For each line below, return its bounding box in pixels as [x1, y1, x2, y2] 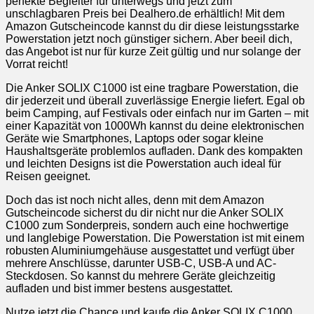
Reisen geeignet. [6, 170, 90, 182]
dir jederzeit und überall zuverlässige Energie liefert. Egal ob [6, 94, 305, 107]
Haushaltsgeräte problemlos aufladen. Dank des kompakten [6, 144, 303, 157]
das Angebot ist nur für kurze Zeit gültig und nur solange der [6, 45, 301, 57]
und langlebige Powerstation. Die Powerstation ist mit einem [6, 231, 304, 244]
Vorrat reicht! [6, 57, 68, 70]
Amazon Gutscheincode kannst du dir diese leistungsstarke [6, 20, 299, 32]
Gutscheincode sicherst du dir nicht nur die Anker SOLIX [6, 206, 284, 219]
